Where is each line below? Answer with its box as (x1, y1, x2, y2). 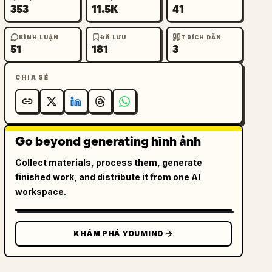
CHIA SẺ (15, 73, 49, 81)
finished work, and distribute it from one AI (15, 172, 201, 182)
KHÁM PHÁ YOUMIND (73, 229, 164, 238)
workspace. (15, 186, 67, 197)
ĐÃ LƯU (100, 33, 127, 41)
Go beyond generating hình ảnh (15, 134, 202, 149)
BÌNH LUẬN (19, 33, 59, 41)
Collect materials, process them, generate (15, 157, 203, 168)
